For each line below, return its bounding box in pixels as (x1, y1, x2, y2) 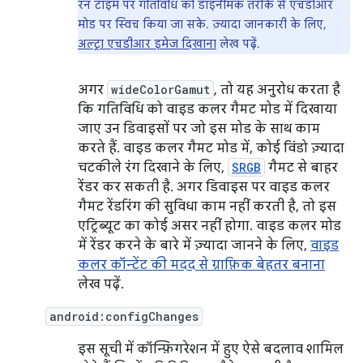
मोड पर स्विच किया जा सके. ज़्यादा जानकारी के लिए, (78, 17, 327, 32)
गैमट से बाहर (265, 160, 338, 176)
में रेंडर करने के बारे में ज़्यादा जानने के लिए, (78, 237, 310, 254)
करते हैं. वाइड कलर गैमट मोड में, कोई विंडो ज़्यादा (78, 140, 344, 156)
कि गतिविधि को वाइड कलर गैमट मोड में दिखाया (78, 101, 337, 117)
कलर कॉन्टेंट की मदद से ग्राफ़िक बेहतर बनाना (78, 257, 325, 273)
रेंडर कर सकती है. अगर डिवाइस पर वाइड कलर (78, 179, 330, 195)
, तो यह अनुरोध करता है (214, 82, 340, 98)
